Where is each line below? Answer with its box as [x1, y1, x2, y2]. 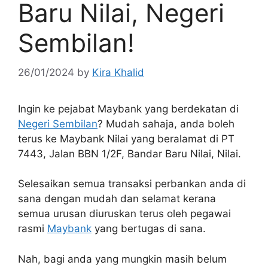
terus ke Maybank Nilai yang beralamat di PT [18, 132, 234, 145]
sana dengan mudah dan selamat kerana [18, 193, 216, 205]
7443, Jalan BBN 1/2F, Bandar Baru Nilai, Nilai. [18, 147, 241, 160]
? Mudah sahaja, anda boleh [98, 117, 234, 130]
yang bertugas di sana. [92, 223, 206, 235]
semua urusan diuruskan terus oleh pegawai [18, 208, 231, 220]
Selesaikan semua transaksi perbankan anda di [18, 178, 246, 190]
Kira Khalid [92, 66, 144, 78]
